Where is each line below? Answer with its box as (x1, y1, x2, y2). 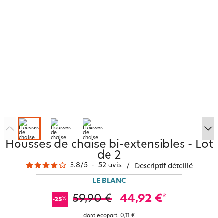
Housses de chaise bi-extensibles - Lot (5, 140, 213, 151)
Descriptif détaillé (134, 163, 193, 170)
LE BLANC (92, 178, 126, 185)
